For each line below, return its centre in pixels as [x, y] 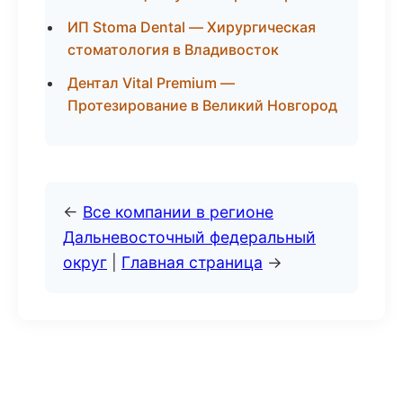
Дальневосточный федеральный [189, 237]
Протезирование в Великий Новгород [202, 105]
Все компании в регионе [178, 212]
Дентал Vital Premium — [151, 83]
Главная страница [192, 262]
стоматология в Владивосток [173, 49]
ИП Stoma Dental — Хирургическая [192, 27]
